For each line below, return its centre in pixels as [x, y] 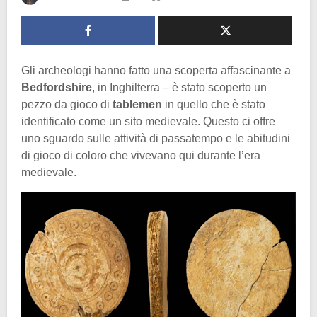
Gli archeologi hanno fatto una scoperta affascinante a [156, 70]
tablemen [139, 104]
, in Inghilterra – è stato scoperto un [179, 87]
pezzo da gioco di [67, 104]
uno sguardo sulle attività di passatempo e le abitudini [156, 138]
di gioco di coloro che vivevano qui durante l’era [141, 155]
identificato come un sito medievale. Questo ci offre [148, 121]
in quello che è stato [215, 104]
